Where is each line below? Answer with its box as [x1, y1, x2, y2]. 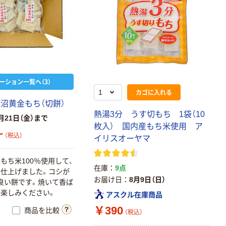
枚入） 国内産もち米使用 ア [94, 122, 203, 131]
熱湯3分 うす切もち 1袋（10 [94, 110, 205, 119]
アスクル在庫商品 [106, 190, 163, 199]
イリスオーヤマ [94, 134, 151, 143]
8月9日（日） [129, 176, 166, 184]
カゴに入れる [136, 88, 173, 96]
